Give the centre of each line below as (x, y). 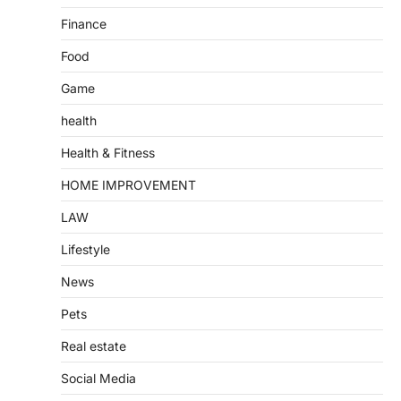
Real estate (94, 346)
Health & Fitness (108, 153)
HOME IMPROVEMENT (128, 185)
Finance (84, 24)
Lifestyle (85, 250)
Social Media (98, 379)
